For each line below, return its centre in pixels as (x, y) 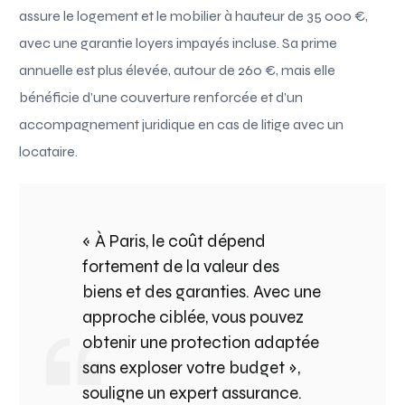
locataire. (49, 151)
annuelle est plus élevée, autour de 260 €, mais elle (178, 70)
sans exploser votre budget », (192, 367)
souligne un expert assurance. (193, 392)
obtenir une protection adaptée (201, 342)
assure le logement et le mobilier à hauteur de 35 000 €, (194, 15)
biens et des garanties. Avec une (202, 291)
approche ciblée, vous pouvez (193, 316)
